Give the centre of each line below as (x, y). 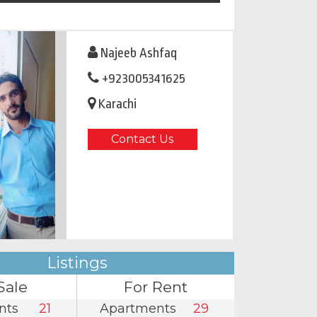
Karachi (116, 104)
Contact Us (142, 139)
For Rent (155, 287)
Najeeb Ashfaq (138, 53)
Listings (77, 263)
